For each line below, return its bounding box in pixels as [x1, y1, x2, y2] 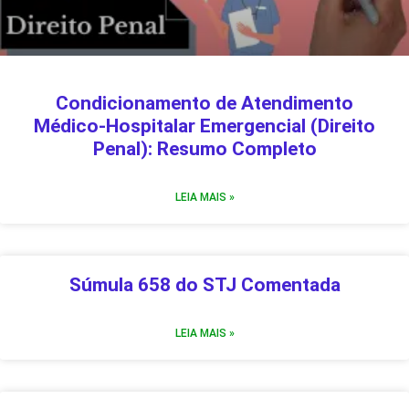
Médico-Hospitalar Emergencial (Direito [34, 114, 375, 137]
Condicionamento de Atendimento [56, 91, 353, 114]
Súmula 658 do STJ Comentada [68, 273, 341, 296]
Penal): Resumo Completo [92, 137, 317, 160]
